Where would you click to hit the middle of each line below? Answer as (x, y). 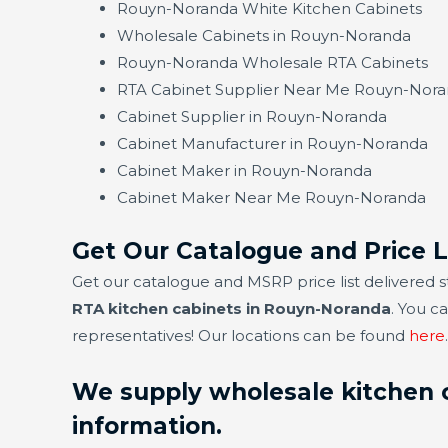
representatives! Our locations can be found (240, 335)
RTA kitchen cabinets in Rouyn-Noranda (231, 308)
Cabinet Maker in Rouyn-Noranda (244, 171)
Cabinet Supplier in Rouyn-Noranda (252, 117)
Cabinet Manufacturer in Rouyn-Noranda (272, 144)
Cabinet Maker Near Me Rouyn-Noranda (271, 198)
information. (147, 426)
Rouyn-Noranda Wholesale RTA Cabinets (272, 63)
